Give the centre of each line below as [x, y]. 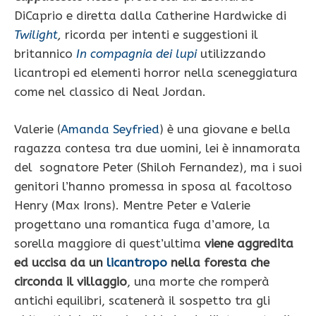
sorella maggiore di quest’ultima [109, 243]
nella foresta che [218, 262]
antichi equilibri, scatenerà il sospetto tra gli [142, 300]
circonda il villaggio [71, 281]
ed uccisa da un [60, 262]
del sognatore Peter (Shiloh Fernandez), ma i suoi [158, 167]
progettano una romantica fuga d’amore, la [142, 224]
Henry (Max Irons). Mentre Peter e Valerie [132, 205]
